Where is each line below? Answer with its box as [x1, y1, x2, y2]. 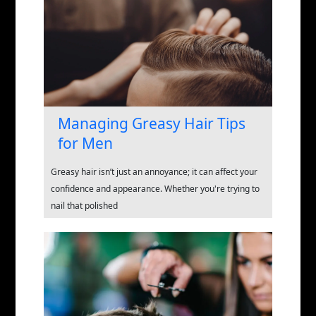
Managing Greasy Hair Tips [58, 113, 245, 133]
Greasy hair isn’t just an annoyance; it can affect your [51, 165, 257, 178]
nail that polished [51, 199, 118, 212]
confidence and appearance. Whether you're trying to [51, 182, 260, 195]
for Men [58, 133, 113, 153]
